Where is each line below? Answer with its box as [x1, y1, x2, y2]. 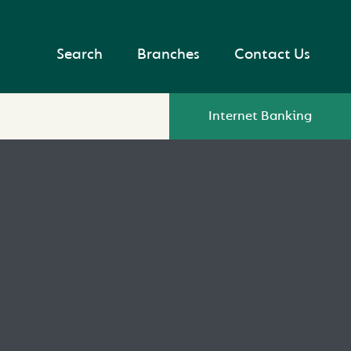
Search [56, 44, 103, 63]
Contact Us [234, 44, 310, 63]
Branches [137, 44, 200, 63]
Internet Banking [208, 107, 312, 125]
